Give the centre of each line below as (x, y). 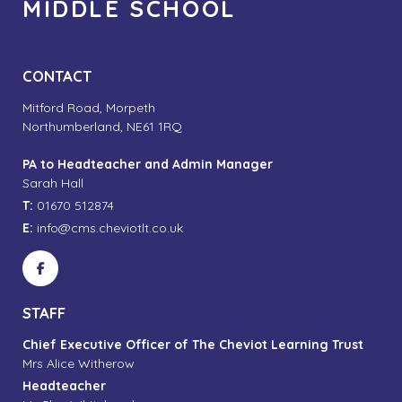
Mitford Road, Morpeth (89, 107)
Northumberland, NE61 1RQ (102, 126)
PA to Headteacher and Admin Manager (148, 164)
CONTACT (57, 75)
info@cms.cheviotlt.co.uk (110, 227)
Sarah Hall (53, 183)
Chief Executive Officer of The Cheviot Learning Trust (193, 344)
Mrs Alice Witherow (79, 363)
